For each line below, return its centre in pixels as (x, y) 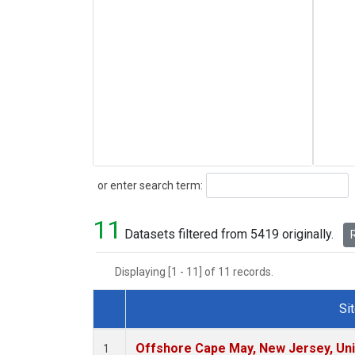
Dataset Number (154, 327)
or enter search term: (148, 185)
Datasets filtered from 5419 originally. (229, 235)
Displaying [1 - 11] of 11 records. (199, 272)
